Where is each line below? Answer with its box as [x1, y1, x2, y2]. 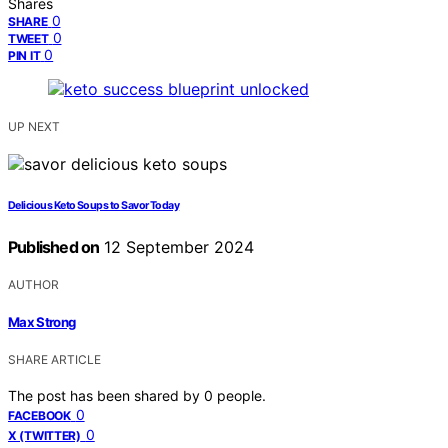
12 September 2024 [99, 236, 255, 257]
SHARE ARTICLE [8, 352, 101, 368]
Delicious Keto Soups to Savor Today [8, 198, 180, 212]
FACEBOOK [8, 408, 71, 424]
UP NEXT [8, 118, 60, 134]
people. [217, 387, 266, 405]
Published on [8, 236, 100, 257]
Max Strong [8, 314, 76, 331]
